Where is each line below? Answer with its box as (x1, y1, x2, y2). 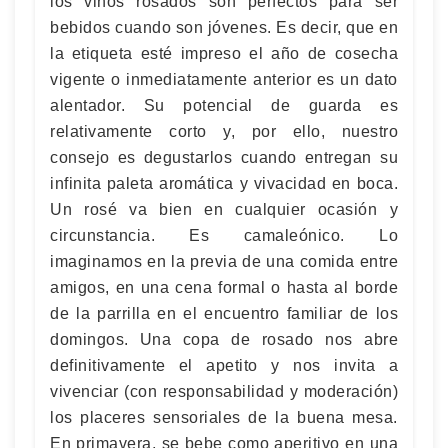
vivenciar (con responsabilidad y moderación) (50, 382, 398, 400)
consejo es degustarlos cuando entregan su (50, 148, 398, 166)
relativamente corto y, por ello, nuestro (50, 122, 398, 140)
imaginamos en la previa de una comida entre (50, 252, 398, 270)
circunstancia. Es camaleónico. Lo (50, 226, 398, 244)
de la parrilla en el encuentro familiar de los (50, 304, 398, 322)
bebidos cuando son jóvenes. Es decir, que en (50, 18, 398, 36)
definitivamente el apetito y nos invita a (50, 356, 398, 374)
